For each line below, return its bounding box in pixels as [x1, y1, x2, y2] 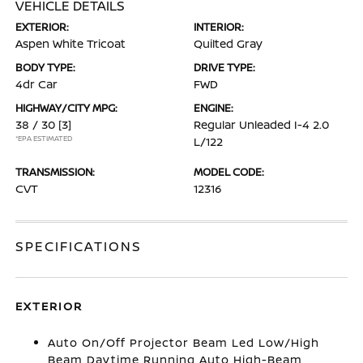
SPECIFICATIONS [15, 237, 143, 255]
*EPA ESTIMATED [15, 133, 73, 143]
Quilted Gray [194, 36, 263, 51]
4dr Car [15, 76, 58, 92]
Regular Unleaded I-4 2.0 [194, 117, 329, 132]
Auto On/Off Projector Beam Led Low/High [48, 335, 320, 350]
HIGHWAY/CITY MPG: [15, 100, 118, 115]
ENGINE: [194, 100, 233, 115]
